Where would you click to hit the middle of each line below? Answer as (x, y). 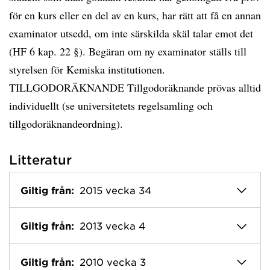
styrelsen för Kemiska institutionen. (87, 69)
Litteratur (40, 159)
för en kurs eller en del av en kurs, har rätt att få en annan (135, 15)
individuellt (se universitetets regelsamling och (111, 105)
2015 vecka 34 (115, 190)
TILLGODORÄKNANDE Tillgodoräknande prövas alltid (135, 87)
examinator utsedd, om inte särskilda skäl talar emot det (131, 33)
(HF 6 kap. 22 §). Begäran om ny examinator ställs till (128, 51)
